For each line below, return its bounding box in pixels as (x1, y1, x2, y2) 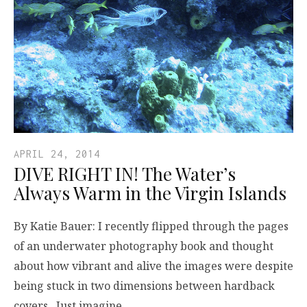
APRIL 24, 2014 (14, 147, 100, 160)
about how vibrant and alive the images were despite (14, 258, 293, 273)
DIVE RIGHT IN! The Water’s (14, 161, 236, 186)
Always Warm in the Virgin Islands (14, 180, 286, 205)
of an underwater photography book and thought (14, 238, 273, 254)
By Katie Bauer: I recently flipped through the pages (14, 218, 288, 234)
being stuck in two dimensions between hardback (14, 278, 275, 293)
